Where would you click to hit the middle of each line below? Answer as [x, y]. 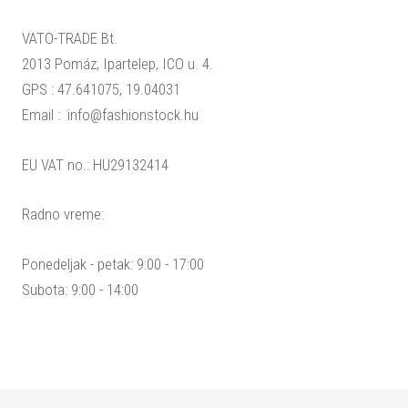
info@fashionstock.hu [133, 114]
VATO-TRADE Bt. [69, 38]
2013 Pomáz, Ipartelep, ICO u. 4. [117, 63]
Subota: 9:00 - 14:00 [80, 290]
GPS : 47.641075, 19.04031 [101, 89]
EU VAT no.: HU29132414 [95, 164]
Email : [42, 114]
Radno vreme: [62, 214]
